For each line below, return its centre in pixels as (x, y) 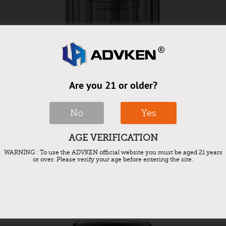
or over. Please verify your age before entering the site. (113, 159)
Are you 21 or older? (113, 85)
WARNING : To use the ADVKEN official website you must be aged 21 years (113, 152)
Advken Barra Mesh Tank (112, 115)
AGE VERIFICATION (113, 138)
